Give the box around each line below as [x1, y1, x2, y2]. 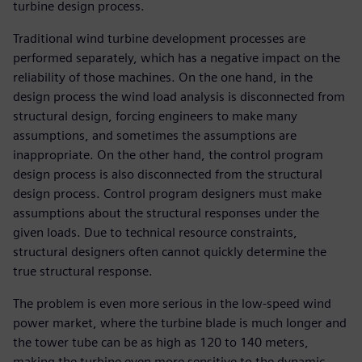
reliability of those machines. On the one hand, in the [13, 69, 313, 86]
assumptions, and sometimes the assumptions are [13, 128, 297, 144]
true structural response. [13, 263, 153, 280]
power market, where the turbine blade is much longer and [13, 315, 347, 331]
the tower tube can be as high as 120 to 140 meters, [13, 335, 309, 351]
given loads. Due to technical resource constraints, [13, 225, 297, 241]
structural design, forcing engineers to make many [13, 108, 297, 124]
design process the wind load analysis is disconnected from [13, 89, 345, 105]
